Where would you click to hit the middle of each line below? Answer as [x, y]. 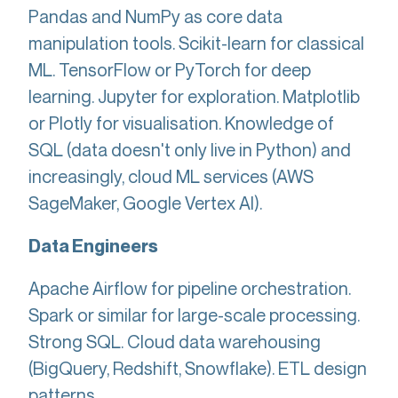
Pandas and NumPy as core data [155, 16]
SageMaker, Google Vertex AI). [145, 203]
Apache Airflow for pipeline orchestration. [190, 288]
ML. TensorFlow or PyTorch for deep [170, 70]
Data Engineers [93, 246]
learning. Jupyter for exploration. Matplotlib [194, 96]
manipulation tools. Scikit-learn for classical [196, 43]
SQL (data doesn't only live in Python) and [190, 150]
